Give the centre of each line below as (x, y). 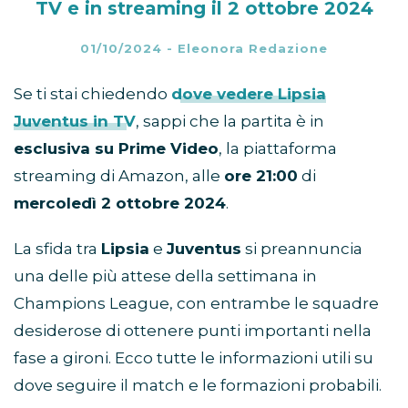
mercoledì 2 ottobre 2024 (120, 204)
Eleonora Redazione (253, 49)
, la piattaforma (278, 149)
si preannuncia (302, 249)
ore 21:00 (261, 176)
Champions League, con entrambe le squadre (196, 304)
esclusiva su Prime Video (116, 149)
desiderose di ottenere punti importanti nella (193, 331)
